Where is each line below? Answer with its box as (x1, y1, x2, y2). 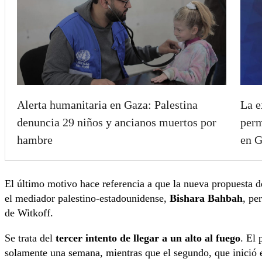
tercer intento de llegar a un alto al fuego (56, 232, 240, 244)
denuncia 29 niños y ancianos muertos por (17, 115, 216, 129)
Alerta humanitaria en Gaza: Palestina (17, 98, 198, 111)
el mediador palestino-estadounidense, (5, 192, 170, 204)
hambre (17, 133, 53, 146)
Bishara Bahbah (170, 192, 243, 204)
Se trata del (5, 232, 56, 244)
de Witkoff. (5, 206, 53, 219)
